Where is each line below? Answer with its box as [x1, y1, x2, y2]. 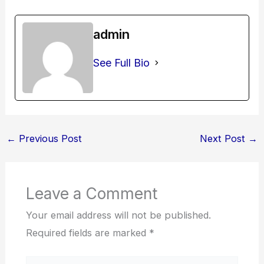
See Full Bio [93, 56, 150, 69]
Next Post [200, 132, 249, 144]
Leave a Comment [25, 184, 157, 203]
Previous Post [15, 132, 82, 144]
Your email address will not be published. [25, 209, 211, 222]
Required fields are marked [25, 227, 149, 239]
